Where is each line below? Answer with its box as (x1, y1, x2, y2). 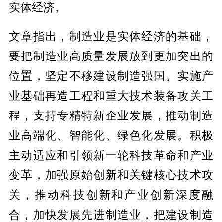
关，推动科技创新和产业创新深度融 (8, 187, 214, 201)
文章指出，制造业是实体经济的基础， (8, 29, 214, 43)
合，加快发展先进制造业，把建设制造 (8, 207, 214, 221)
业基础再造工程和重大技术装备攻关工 (8, 88, 214, 102)
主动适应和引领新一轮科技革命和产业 (8, 148, 214, 162)
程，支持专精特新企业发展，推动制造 (8, 108, 214, 122)
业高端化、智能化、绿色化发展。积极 (8, 128, 214, 142)
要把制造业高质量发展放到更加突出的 (8, 49, 214, 62)
